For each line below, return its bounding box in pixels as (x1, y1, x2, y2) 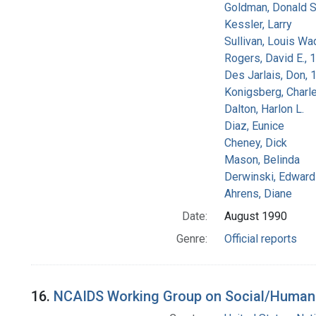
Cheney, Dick (224, 136, 287, 150)
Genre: (176, 232, 207, 246)
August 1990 (224, 209, 287, 224)
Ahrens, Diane (224, 187, 292, 201)
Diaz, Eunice (224, 119, 284, 133)
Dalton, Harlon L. (224, 102, 304, 116)
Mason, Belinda (224, 153, 300, 167)
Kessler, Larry (224, 18, 292, 32)
